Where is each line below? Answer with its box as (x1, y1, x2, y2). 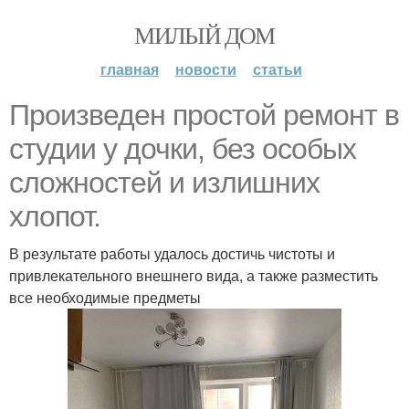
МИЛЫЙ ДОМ (134, 19, 275, 50)
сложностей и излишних (9, 166, 320, 199)
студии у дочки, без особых (9, 132, 356, 165)
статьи (252, 58, 302, 79)
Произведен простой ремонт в (9, 99, 399, 131)
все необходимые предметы (9, 287, 201, 308)
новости (174, 58, 236, 79)
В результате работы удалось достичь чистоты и (9, 243, 335, 264)
